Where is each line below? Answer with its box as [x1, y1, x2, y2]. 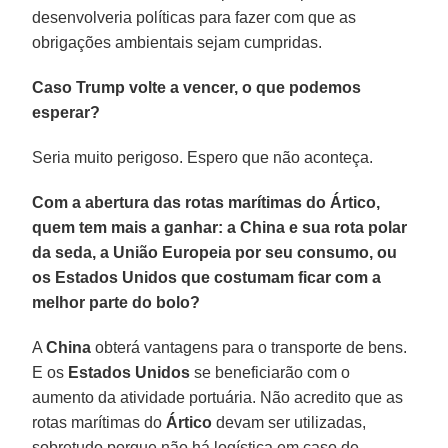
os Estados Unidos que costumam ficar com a [32, 268, 382, 286]
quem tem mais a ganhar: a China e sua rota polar [32, 218, 408, 236]
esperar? [32, 103, 101, 121]
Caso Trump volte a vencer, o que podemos [32, 78, 362, 96]
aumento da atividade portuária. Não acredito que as [32, 388, 404, 406]
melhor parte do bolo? [32, 293, 201, 311]
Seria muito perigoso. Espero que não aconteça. [32, 148, 374, 166]
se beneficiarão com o [190, 363, 351, 381]
